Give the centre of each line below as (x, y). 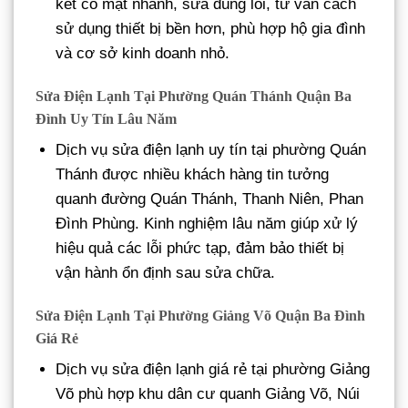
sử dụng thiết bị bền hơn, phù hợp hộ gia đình (211, 29)
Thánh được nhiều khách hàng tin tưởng (193, 175)
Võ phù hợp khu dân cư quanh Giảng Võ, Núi (208, 393)
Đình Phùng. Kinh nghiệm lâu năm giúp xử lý (207, 224)
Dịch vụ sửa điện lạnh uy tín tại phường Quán (211, 150)
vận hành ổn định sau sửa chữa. (166, 273)
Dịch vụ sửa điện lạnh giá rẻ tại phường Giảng (213, 369)
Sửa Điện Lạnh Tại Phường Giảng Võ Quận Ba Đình (200, 315)
